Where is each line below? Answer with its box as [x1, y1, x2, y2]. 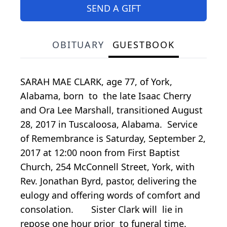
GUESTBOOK [112, 38, 175, 51]
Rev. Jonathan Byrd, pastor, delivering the [20, 174, 197, 187]
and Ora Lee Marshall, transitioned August [20, 103, 203, 116]
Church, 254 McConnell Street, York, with [20, 160, 195, 173]
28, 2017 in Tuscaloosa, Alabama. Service [20, 118, 198, 130]
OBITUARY [52, 38, 104, 51]
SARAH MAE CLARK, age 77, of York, [20, 75, 172, 88]
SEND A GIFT [86, 2, 141, 14]
